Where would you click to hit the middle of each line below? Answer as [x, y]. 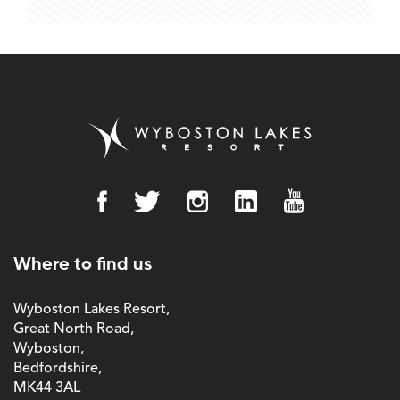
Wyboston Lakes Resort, [92, 310]
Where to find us [83, 266]
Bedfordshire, [58, 369]
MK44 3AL [47, 389]
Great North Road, [74, 330]
